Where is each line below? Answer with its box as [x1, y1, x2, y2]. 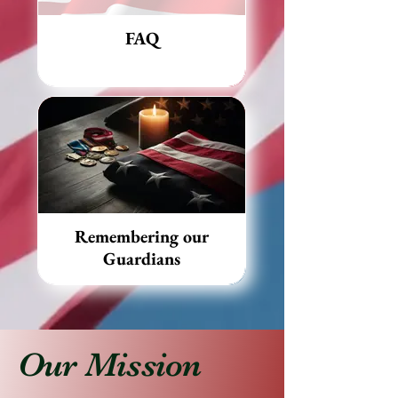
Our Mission [18, 346, 202, 385]
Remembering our [75, 225, 209, 249]
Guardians [103, 247, 180, 271]
